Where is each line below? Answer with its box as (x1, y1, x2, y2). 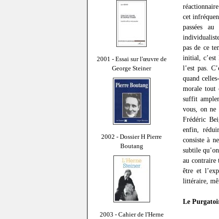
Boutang (120, 142, 143, 150)
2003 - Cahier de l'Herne (99, 210, 164, 218)
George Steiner (112, 64, 151, 72)
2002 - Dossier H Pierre (101, 132, 162, 140)
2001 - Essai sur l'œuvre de (96, 55, 167, 63)
